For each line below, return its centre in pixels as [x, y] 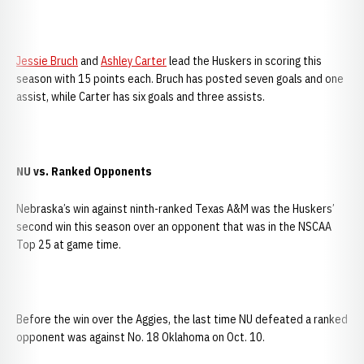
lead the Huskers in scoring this [244, 61]
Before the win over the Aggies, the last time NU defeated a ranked [182, 319]
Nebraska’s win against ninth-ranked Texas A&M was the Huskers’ [175, 209]
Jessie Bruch [47, 61]
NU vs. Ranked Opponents [84, 171]
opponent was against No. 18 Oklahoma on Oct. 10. [141, 337]
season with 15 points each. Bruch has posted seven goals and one [180, 79]
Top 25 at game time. [69, 245]
